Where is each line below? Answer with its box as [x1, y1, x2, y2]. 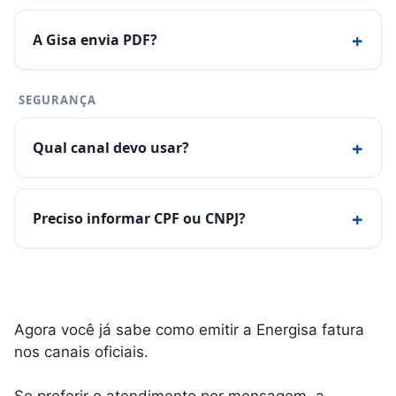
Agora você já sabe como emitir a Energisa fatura [14, 320, 364, 339]
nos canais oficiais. [14, 342, 148, 361]
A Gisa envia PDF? [33, 29, 157, 49]
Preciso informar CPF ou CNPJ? [33, 208, 246, 228]
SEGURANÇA [19, 91, 96, 108]
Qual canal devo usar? [33, 137, 189, 157]
